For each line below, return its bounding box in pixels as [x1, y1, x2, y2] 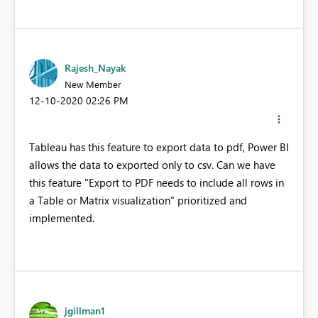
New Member [65, 77, 121, 90]
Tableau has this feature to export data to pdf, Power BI [29, 139, 289, 154]
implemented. [29, 210, 94, 225]
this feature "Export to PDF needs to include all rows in [29, 175, 284, 190]
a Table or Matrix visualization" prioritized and [29, 192, 247, 207]
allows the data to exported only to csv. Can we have [29, 157, 275, 172]
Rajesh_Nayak [65, 60, 126, 75]
